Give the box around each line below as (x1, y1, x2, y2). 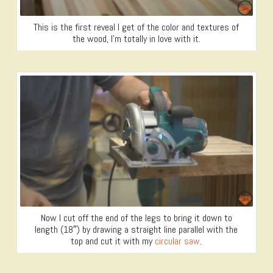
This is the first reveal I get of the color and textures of (34, 20, 239, 34)
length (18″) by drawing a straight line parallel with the (35, 223, 238, 236)
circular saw (155, 235, 200, 248)
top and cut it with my (71, 235, 155, 248)
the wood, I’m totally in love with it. (72, 32, 200, 45)
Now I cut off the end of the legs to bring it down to (40, 211, 232, 225)
